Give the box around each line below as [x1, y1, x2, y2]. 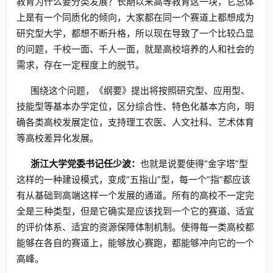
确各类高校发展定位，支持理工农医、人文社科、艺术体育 [16, 116, 254, 128]
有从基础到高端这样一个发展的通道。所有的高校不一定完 [16, 190, 254, 201]
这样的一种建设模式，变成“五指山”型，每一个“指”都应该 [16, 174, 250, 185]
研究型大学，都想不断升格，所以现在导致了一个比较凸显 [16, 27, 254, 39]
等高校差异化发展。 [16, 132, 99, 144]
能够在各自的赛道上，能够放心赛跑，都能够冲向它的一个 [16, 237, 254, 249]
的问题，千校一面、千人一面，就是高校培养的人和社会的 [16, 43, 254, 55]
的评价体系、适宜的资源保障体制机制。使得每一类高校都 [16, 221, 254, 233]
